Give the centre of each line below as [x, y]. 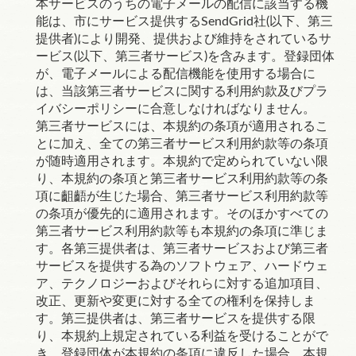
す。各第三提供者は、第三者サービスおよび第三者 [182, 249]
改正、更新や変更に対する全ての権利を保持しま [176, 301]
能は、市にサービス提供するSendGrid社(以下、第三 [184, 21]
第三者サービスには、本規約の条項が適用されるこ [182, 126]
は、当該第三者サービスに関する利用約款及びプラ [182, 91]
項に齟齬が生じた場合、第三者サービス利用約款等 [182, 196]
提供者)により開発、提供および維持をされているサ [184, 39]
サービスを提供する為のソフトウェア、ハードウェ [182, 266]
